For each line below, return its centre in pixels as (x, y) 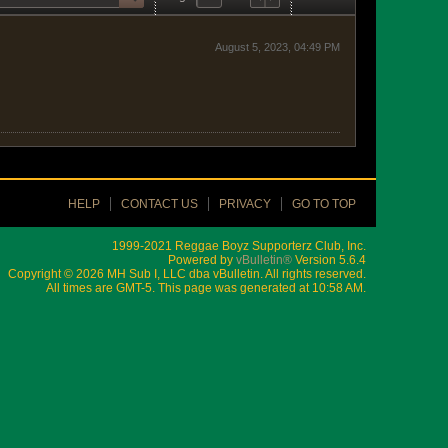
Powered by (202, 260)
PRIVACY (245, 204)
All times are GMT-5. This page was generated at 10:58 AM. (206, 288)
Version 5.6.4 (329, 260)
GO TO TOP (324, 204)
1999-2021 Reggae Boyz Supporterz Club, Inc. (239, 246)
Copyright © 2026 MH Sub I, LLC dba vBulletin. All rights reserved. (187, 274)
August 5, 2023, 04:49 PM (277, 47)
